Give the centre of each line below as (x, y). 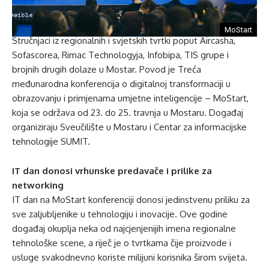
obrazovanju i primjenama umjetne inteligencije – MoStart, (130, 98)
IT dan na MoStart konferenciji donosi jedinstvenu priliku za (131, 199)
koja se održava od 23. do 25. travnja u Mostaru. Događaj (128, 112)
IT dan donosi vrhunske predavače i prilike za (112, 171)
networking (38, 185)
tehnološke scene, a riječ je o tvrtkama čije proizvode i (122, 243)
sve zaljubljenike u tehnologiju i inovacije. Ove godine (120, 214)
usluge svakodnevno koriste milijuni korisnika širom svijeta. (130, 257)
